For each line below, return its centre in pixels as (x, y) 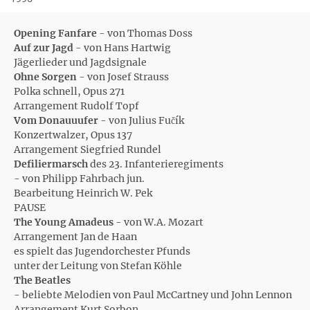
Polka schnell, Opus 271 (69, 91)
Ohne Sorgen (45, 77)
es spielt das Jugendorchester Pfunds (102, 251)
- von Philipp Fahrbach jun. (79, 179)
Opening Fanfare (56, 33)
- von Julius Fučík (141, 120)
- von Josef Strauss (123, 77)
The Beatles (43, 280)
